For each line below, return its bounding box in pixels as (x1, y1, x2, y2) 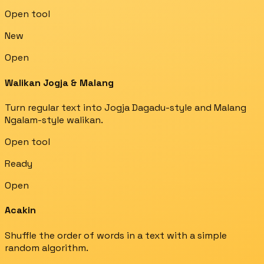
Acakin (5, 204, 36, 217)
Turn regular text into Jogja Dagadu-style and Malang (5, 101, 246, 114)
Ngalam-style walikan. (5, 114, 103, 126)
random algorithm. (5, 241, 88, 254)
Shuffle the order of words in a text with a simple (5, 229, 227, 242)
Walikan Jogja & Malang (5, 76, 114, 89)
